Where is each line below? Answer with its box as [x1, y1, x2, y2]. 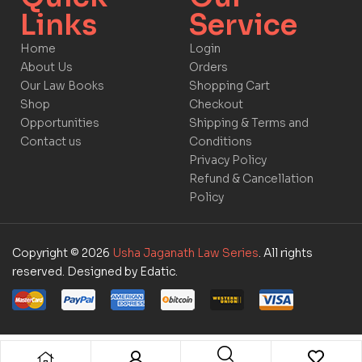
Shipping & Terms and [189, 116, 309, 131]
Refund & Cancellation [189, 171, 314, 187]
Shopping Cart [189, 78, 270, 94]
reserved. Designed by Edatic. [12, 264, 178, 280]
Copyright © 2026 [12, 246, 112, 261]
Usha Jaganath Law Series [112, 246, 259, 261]
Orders [189, 60, 228, 75]
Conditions [189, 134, 252, 149]
